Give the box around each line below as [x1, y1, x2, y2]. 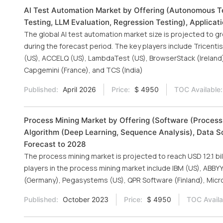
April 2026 [61, 85, 96, 94]
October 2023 [61, 195, 109, 204]
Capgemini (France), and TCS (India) [24, 65, 143, 75]
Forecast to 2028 [24, 139, 86, 149]
